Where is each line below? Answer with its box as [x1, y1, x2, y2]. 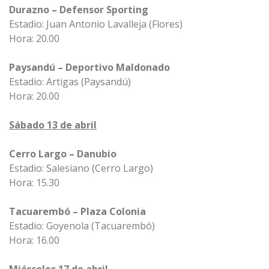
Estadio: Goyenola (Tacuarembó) [9, 219, 155, 232]
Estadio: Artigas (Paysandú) [9, 75, 131, 88]
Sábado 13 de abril [9, 118, 97, 131]
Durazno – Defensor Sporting [9, 3, 148, 16]
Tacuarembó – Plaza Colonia [9, 205, 146, 218]
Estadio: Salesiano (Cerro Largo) [9, 162, 153, 175]
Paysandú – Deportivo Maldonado [9, 61, 170, 74]
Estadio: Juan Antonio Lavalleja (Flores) [9, 17, 183, 31]
